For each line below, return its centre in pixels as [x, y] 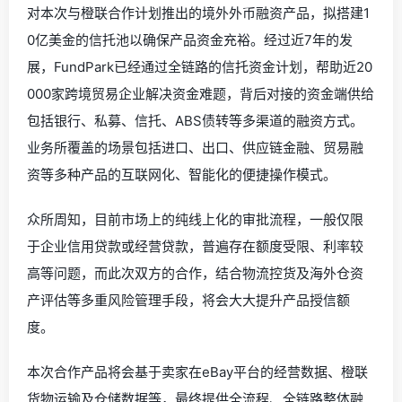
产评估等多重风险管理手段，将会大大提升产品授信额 [188, 300]
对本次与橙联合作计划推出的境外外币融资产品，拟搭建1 [198, 13]
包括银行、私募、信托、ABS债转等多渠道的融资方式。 [195, 121]
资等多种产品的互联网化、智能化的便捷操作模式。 [182, 175]
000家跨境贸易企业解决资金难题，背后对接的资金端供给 [201, 94]
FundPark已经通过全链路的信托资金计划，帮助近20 [213, 67]
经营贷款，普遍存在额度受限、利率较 [249, 246]
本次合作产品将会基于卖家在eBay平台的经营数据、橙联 [197, 372]
